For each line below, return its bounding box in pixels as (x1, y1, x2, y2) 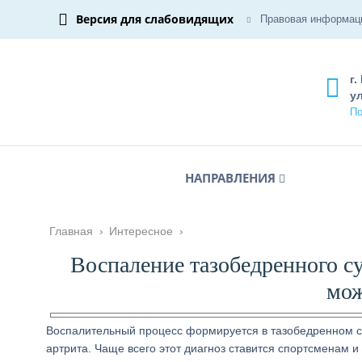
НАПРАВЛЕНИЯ (185, 170, 276, 186)
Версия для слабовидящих (76, 11, 234, 27)
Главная (49, 225, 93, 238)
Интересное (109, 225, 173, 238)
